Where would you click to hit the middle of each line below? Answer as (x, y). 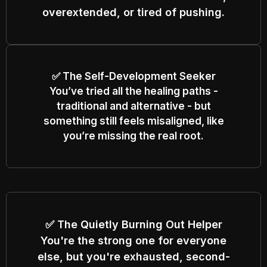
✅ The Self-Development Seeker (133, 76)
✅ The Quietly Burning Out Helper (133, 224)
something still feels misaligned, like (133, 121)
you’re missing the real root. (133, 136)
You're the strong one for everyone (133, 240)
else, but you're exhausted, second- (133, 256)
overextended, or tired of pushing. (133, 12)
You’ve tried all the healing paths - (133, 91)
